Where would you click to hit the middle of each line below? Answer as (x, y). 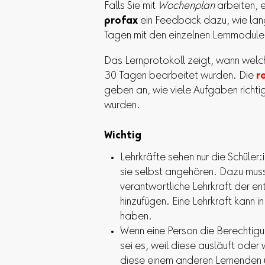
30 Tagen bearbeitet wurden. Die (180, 76)
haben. (136, 217)
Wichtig (123, 136)
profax (121, 21)
